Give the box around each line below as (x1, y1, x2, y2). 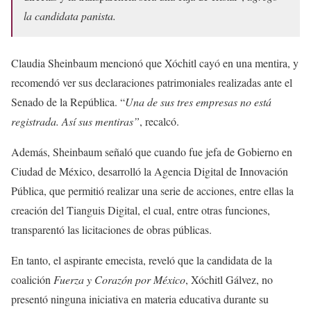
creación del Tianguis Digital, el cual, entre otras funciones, (11, 203, 270, 218)
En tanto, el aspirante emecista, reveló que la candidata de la (11, 253, 272, 268)
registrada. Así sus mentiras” (11, 114, 140, 129)
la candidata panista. (24, 8, 116, 24)
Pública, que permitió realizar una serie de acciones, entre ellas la (11, 183, 294, 199)
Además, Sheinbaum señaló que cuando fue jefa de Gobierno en (11, 144, 292, 160)
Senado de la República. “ (11, 94, 125, 110)
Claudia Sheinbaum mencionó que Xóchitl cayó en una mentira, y (11, 56, 299, 71)
